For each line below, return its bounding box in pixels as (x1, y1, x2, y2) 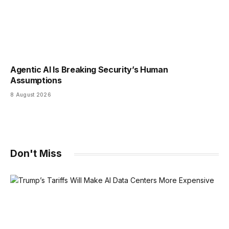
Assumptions (10, 75, 62, 86)
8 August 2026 (10, 91, 51, 98)
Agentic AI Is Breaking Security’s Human (10, 64, 168, 75)
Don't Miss (10, 148, 62, 160)
